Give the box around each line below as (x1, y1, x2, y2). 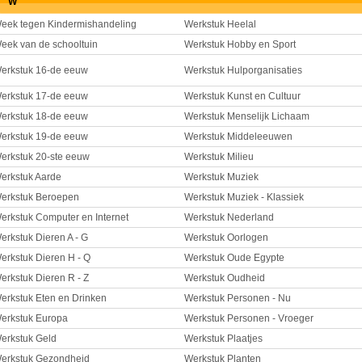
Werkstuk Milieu (184, 151, 254, 162)
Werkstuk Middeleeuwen (184, 131, 293, 142)
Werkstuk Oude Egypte (184, 252, 284, 263)
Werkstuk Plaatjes (184, 333, 263, 344)
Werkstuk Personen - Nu (184, 293, 291, 304)
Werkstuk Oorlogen (184, 232, 268, 243)
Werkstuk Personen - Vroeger (184, 313, 314, 324)
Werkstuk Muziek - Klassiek (184, 192, 304, 203)
